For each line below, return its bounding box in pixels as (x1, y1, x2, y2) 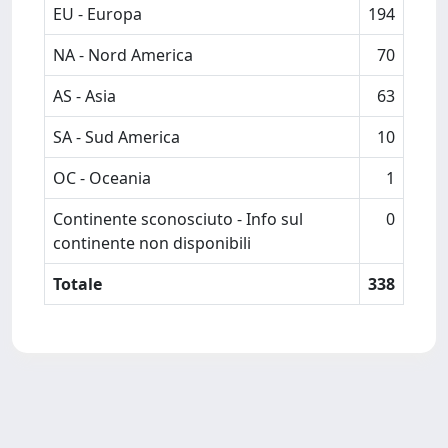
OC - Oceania (53, 167, 151, 189)
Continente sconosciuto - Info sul (53, 208, 303, 230)
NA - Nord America (53, 44, 193, 66)
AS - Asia (53, 85, 116, 107)
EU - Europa (53, 3, 142, 25)
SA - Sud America (53, 126, 180, 148)
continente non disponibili (53, 232, 251, 254)
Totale (53, 273, 102, 295)
